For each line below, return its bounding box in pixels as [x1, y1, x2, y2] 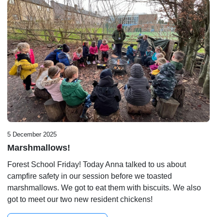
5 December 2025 [7, 131, 57, 139]
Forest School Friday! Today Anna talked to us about [7, 160, 186, 169]
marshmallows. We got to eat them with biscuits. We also [7, 184, 201, 192]
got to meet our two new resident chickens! [7, 195, 153, 204]
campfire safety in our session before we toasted [7, 172, 172, 181]
